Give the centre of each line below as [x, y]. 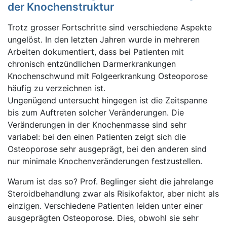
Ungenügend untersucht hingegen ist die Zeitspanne [107, 100]
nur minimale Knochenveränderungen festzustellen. [105, 161]
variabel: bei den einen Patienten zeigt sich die [97, 137]
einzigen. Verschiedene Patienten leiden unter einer [105, 206]
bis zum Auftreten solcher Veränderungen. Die [96, 112]
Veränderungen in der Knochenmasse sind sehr [97, 125]
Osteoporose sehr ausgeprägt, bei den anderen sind [107, 149]
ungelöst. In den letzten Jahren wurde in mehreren [104, 40]
